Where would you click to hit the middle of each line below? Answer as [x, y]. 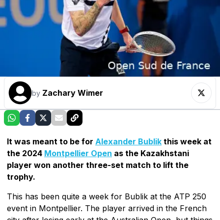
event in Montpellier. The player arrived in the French [107, 208]
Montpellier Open [78, 153]
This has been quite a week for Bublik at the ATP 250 [107, 196]
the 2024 [26, 153]
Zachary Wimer [73, 93]
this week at [187, 141]
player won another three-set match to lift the [98, 165]
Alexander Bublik [128, 141]
